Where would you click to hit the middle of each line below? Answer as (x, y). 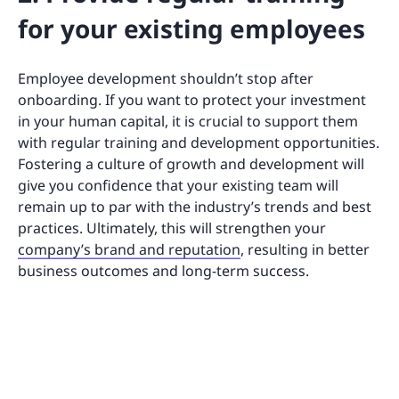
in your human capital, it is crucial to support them (188, 122)
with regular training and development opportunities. (199, 143)
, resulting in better (305, 250)
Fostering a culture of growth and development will (191, 164)
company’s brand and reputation (129, 250)
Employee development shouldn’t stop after (166, 79)
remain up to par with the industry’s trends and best (195, 207)
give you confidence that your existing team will (178, 186)
